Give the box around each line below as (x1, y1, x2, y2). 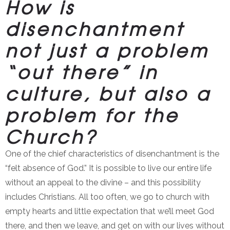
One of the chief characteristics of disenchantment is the (5, 149, 219, 159)
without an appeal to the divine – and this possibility (5, 178, 201, 188)
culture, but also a (5, 80, 211, 107)
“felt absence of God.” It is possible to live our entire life (5, 163, 212, 174)
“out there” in (5, 58, 158, 85)
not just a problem (5, 36, 209, 64)
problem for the (5, 101, 179, 128)
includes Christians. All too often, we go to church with (5, 192, 209, 202)
